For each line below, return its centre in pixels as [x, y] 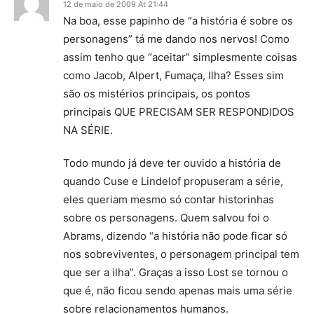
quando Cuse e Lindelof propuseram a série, [173, 181]
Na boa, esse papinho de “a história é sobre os [178, 21]
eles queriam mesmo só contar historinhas [169, 199]
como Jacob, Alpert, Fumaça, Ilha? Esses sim [173, 75]
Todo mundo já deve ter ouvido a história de [172, 163]
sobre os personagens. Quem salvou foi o [166, 218]
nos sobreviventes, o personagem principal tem [181, 254]
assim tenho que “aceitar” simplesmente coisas [180, 57]
